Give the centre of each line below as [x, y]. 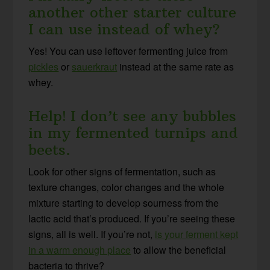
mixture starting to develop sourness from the [124, 202]
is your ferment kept [197, 234]
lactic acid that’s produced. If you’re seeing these [132, 218]
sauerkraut [95, 66]
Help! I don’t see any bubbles [133, 115]
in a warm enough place [80, 250]
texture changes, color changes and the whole [127, 187]
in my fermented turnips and [133, 132]
